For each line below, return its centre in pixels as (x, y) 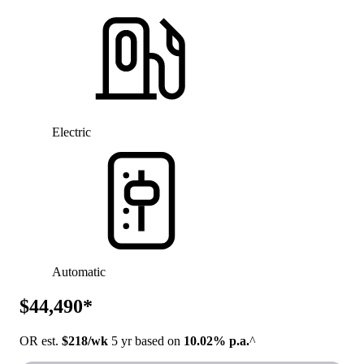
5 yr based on (146, 340)
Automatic (79, 271)
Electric (71, 132)
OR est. (41, 340)
